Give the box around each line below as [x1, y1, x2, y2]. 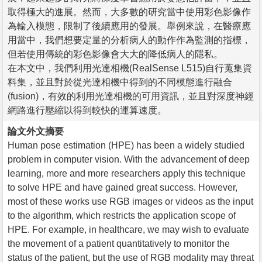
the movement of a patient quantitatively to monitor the [8, 238, 230, 249]
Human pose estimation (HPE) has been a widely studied [8, 140, 244, 150]
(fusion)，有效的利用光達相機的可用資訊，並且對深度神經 [8, 91, 254, 101]
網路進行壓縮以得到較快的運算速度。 [8, 105, 167, 115]
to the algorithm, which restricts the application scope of [8, 210, 236, 220]
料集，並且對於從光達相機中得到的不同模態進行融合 [8, 77, 232, 87]
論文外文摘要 [8, 126, 64, 136]
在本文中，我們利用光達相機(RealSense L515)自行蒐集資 [8, 63, 252, 73]
